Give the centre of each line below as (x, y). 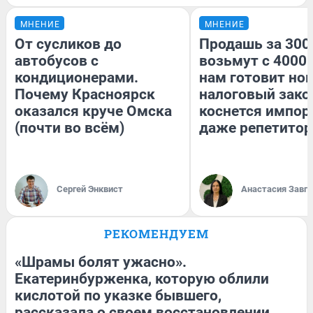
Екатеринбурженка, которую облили (142, 279)
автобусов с (57, 61)
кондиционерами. (77, 78)
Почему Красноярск (85, 94)
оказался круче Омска (93, 111)
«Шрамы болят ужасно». (101, 262)
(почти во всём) (70, 128)
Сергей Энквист (90, 189)
